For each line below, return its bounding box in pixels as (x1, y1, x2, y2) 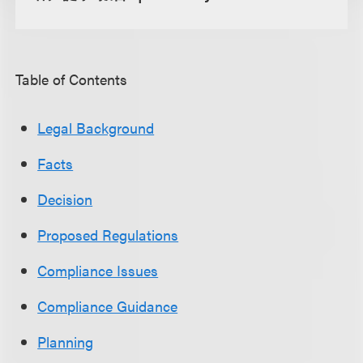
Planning (37, 331, 94, 352)
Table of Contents (15, 69, 128, 89)
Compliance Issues (37, 260, 159, 280)
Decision (37, 189, 93, 209)
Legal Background (37, 117, 155, 138)
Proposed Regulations (37, 224, 179, 245)
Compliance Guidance (37, 296, 178, 316)
